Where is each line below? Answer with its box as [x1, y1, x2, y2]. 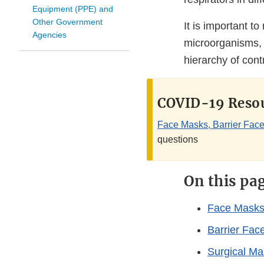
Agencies [32, 30, 67, 40]
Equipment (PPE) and [32, 4, 113, 14]
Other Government [32, 17, 103, 27]
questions [157, 134, 198, 145]
